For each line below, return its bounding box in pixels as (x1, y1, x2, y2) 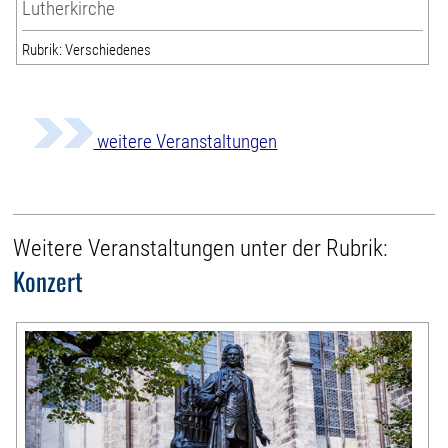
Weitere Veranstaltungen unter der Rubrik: (13, 235, 389, 263)
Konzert (13, 262, 84, 300)
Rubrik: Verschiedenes (22, 41, 152, 60)
